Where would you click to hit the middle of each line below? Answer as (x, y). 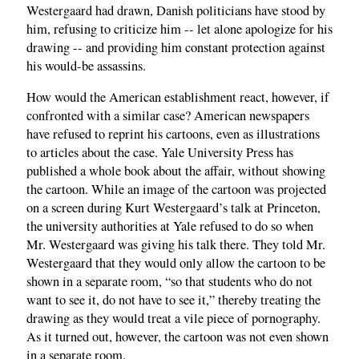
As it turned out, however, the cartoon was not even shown (177, 337)
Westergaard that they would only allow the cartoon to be (176, 263)
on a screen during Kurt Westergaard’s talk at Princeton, (173, 208)
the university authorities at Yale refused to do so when (170, 226)
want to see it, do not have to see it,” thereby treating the (173, 300)
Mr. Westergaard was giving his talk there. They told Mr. (176, 245)
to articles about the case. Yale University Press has (160, 153)
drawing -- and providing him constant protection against (176, 47)
